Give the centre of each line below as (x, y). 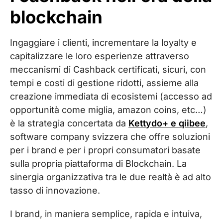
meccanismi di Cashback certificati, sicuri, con (108, 69)
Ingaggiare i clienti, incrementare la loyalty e (103, 42)
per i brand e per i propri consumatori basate (105, 150)
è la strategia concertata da (69, 123)
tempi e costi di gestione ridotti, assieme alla (104, 83)
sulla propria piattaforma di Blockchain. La (98, 163)
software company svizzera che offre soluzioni (110, 136)
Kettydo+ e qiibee (167, 123)
